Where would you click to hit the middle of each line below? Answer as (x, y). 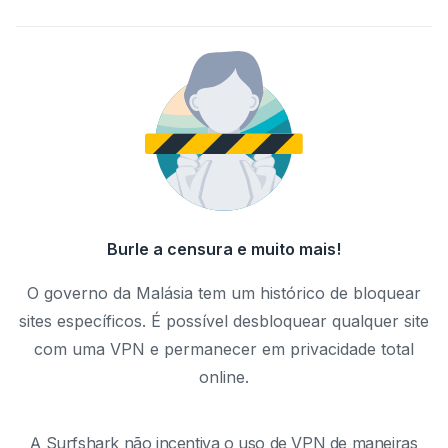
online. (224, 377)
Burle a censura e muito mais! (224, 249)
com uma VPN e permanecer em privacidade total (224, 349)
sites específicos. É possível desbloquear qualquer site (224, 321)
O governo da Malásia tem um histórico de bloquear (224, 293)
